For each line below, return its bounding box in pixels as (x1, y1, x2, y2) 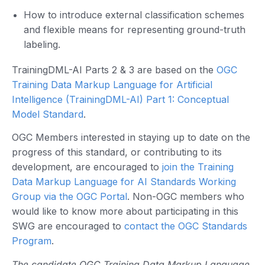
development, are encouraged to (12, 161, 162, 173)
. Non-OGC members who (127, 190, 244, 203)
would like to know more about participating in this (12, 205, 238, 218)
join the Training (162, 161, 234, 173)
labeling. (24, 38, 60, 50)
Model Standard (12, 108, 83, 120)
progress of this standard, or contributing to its (12, 146, 222, 159)
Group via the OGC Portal (12, 190, 127, 203)
